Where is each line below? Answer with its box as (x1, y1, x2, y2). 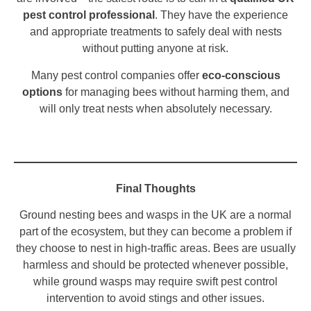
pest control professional (23, 9, 155, 22)
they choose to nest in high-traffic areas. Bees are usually (15, 242, 296, 255)
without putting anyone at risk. (83, 42, 228, 55)
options (22, 85, 62, 98)
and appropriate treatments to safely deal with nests (29, 26, 282, 38)
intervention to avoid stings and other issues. (47, 292, 264, 305)
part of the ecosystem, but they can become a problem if (19, 226, 292, 238)
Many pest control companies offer (31, 69, 202, 81)
